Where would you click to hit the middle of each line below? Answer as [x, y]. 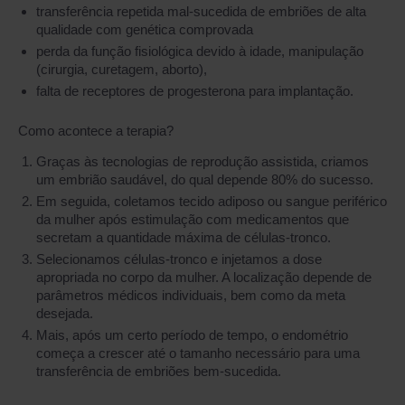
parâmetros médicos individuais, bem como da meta [191, 295]
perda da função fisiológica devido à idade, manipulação [200, 51]
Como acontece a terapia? [96, 131]
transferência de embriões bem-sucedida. [159, 371]
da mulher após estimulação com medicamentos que [193, 219]
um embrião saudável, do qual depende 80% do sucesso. [205, 179]
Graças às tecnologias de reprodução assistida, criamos [202, 161]
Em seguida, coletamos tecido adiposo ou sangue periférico [212, 201]
